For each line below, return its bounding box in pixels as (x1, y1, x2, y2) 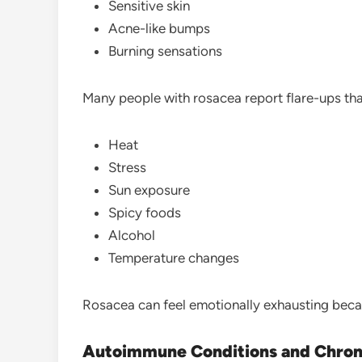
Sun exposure (108, 181, 190, 198)
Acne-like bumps (108, 19, 210, 36)
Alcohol (108, 226, 155, 243)
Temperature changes (108, 249, 239, 266)
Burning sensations (108, 42, 222, 59)
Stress (108, 158, 146, 175)
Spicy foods (108, 204, 181, 221)
